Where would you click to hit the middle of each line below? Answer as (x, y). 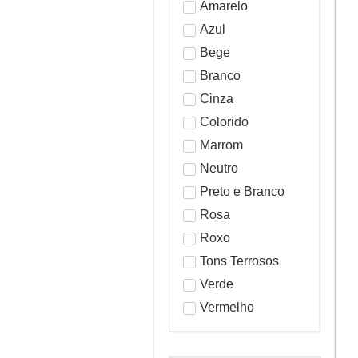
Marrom (221, 145)
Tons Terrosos (239, 261)
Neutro (219, 168)
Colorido (224, 121)
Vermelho (227, 307)
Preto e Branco (242, 191)
